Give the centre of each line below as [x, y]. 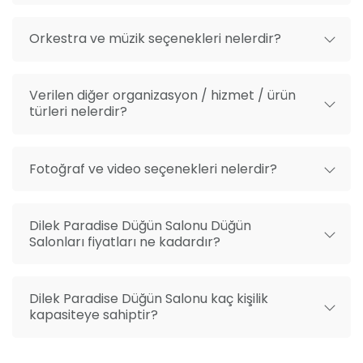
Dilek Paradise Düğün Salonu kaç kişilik [148, 299]
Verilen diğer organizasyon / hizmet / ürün [162, 96]
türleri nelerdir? [78, 112]
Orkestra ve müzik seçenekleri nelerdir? [155, 39]
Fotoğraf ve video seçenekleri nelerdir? [153, 169]
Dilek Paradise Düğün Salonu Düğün [140, 225]
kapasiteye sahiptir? [93, 315]
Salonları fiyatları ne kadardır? [124, 241]
